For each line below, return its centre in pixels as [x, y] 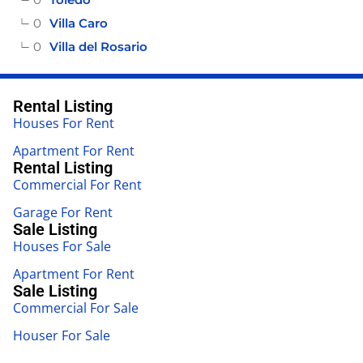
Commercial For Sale [76, 308]
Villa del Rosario [98, 47]
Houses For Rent [64, 124]
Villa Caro [79, 23]
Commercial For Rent [77, 185]
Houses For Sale [62, 247]
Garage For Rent [63, 213]
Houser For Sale [62, 336]
